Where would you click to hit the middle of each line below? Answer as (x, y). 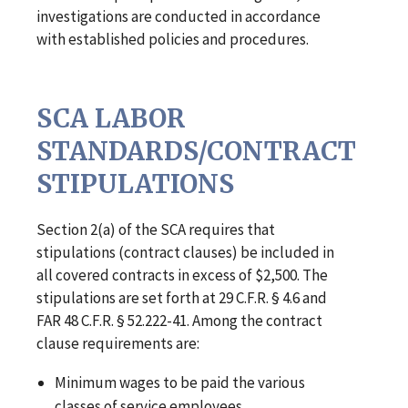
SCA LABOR (111, 119)
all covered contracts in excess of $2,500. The (182, 275)
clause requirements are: (118, 344)
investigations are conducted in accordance (178, 17)
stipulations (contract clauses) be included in (185, 253)
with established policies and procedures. (173, 40)
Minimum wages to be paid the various (180, 383)
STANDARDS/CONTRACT (196, 152)
